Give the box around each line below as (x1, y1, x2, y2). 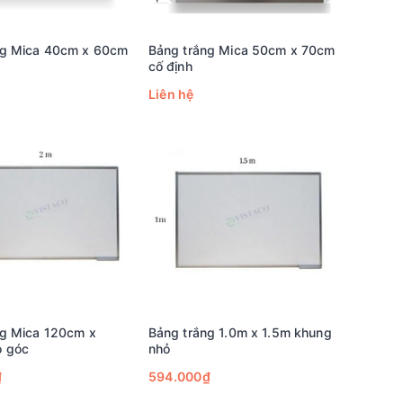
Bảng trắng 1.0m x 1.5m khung (148, 325, 332, 341)
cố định (148, 58, 193, 75)
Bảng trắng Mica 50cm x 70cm (148, 42, 336, 58)
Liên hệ (148, 86, 194, 103)
